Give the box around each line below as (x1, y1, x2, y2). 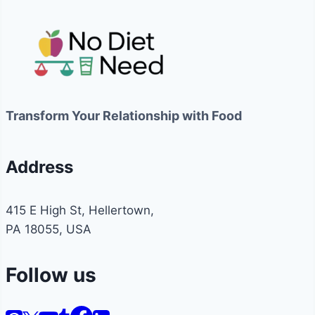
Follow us (6, 262, 96, 287)
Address (6, 156, 73, 177)
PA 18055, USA (6, 221, 91, 236)
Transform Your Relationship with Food (6, 108, 242, 123)
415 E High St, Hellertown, (6, 202, 154, 217)
